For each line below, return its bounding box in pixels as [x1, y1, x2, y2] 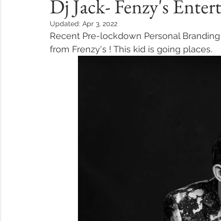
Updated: [50, 20, 82, 28]
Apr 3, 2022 [82, 20, 117, 28]
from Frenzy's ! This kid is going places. [50, 44, 212, 54]
